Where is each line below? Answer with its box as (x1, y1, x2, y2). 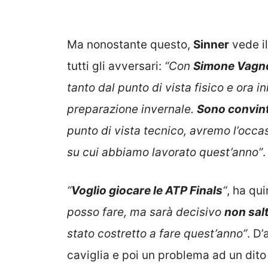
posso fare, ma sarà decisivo (67, 205, 224, 220)
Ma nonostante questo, (67, 37, 193, 51)
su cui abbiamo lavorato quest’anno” (67, 145, 263, 159)
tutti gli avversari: (67, 59, 165, 73)
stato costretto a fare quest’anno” (67, 227, 247, 241)
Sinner (193, 37, 229, 51)
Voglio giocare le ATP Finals (71, 184, 223, 198)
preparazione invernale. (67, 102, 197, 116)
